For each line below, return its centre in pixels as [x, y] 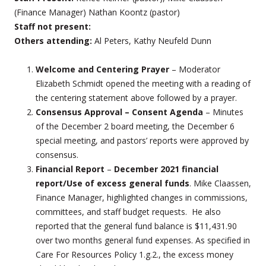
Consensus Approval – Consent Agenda [119, 112]
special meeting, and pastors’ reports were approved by [142, 140]
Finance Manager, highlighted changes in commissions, [142, 197]
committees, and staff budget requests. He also [128, 211]
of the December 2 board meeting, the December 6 [135, 126]
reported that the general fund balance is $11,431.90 [136, 226]
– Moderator [195, 69]
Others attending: [54, 40]
